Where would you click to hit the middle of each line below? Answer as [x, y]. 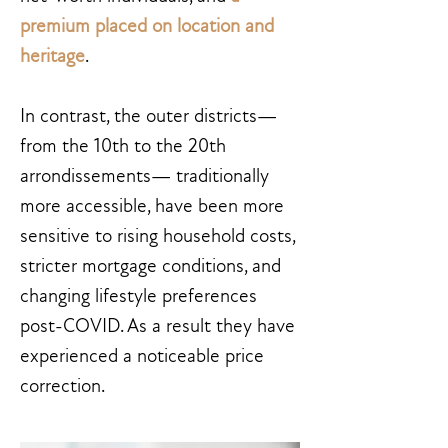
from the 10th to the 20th [123, 146]
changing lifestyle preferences [138, 296]
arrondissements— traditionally [144, 176]
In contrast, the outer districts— [148, 116]
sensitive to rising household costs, [157, 236]
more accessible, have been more [152, 206]
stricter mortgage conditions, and [150, 266]
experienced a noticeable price [142, 356]
